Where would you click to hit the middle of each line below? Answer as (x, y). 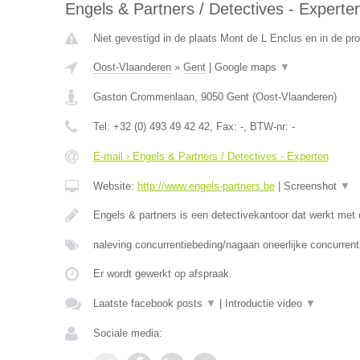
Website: (115, 186)
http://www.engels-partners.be (206, 186)
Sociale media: (127, 333)
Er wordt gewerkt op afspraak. (162, 274)
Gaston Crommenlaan (143, 97)
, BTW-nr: (267, 127)
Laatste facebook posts (149, 303)
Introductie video (265, 303)
